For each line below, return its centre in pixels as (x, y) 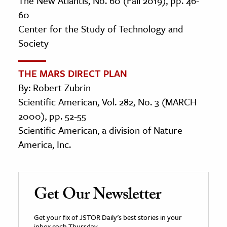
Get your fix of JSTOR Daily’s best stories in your (108, 217)
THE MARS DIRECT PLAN (73, 73)
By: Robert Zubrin (54, 88)
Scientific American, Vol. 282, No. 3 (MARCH (107, 102)
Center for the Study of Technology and (101, 29)
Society (33, 43)
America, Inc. (45, 144)
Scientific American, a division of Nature (100, 130)
